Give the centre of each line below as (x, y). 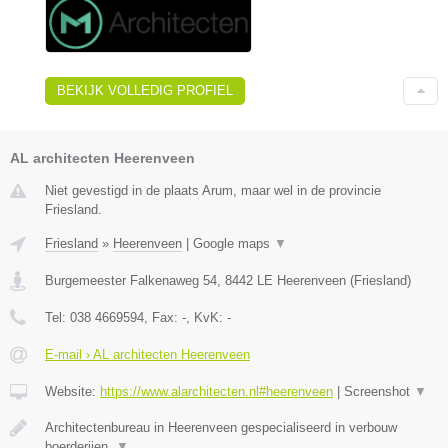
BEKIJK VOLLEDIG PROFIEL (145, 91)
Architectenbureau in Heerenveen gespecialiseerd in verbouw (221, 428)
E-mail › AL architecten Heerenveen (147, 355)
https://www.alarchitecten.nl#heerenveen (216, 392)
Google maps (233, 244)
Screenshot (379, 392)
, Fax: (163, 318)
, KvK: (206, 318)
